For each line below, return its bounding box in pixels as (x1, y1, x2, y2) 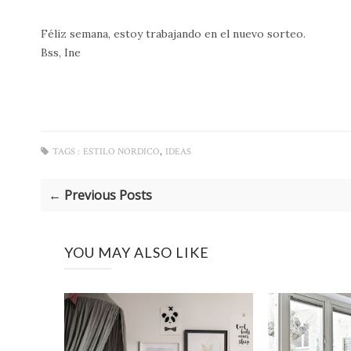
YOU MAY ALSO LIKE (64, 243, 209, 261)
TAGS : (52, 145, 80, 157)
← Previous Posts (49, 186, 152, 204)
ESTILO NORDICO (83, 145, 160, 157)
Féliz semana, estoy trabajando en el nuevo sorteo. (41, 26, 306, 41)
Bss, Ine (41, 45, 81, 60)
